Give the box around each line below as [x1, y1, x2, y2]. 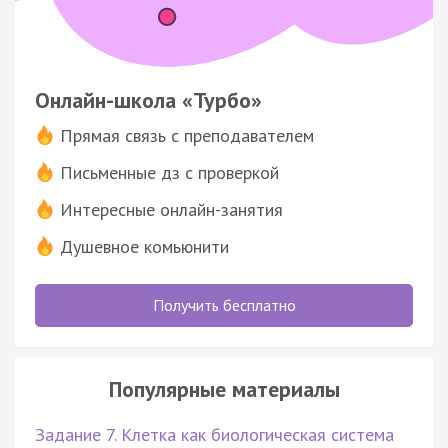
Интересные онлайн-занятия [60, 197, 283, 221]
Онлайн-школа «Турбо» [35, 85, 262, 114]
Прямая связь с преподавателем [60, 123, 314, 147]
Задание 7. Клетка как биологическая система [35, 422, 394, 446]
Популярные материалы [108, 374, 340, 403]
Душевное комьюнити [60, 234, 229, 258]
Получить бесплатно [152, 294, 296, 315]
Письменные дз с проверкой [60, 160, 279, 184]
